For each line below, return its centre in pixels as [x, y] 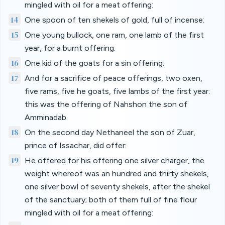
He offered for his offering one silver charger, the [115, 160]
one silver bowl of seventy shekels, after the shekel [117, 187]
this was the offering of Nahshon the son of [106, 104]
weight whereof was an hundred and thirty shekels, [117, 174]
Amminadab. [46, 117]
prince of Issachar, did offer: [76, 145]
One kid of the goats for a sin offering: [94, 63]
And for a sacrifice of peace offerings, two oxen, [114, 78]
